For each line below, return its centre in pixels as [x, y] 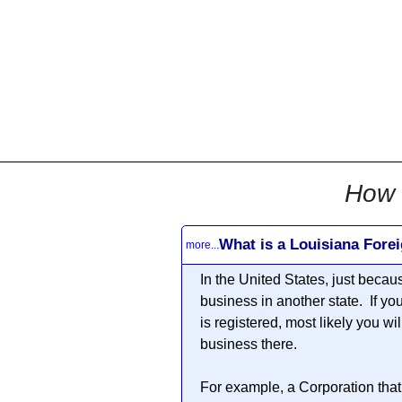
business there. [250, 344]
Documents [314, 71]
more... [202, 245]
